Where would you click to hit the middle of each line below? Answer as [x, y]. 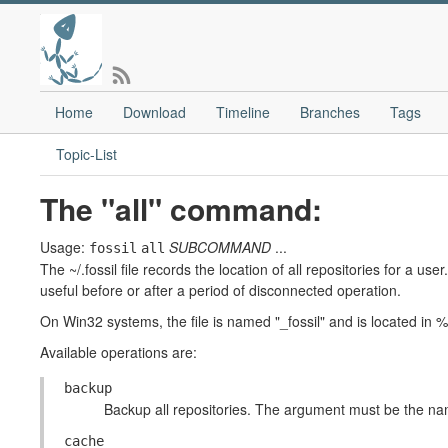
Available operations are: [118, 352]
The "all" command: [181, 208]
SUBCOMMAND [220, 247]
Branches [330, 112]
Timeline [243, 112]
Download [154, 112]
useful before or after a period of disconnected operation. [220, 290]
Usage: [64, 247]
